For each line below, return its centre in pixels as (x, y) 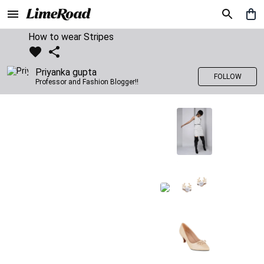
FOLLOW (227, 77)
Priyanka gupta (66, 72)
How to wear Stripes (71, 37)
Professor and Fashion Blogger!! (87, 82)
